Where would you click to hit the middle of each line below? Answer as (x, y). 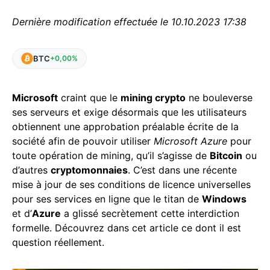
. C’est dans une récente (182, 170)
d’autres (31, 170)
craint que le (89, 98)
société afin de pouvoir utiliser (83, 141)
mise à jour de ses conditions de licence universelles (131, 184)
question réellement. (58, 242)
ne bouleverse (219, 98)
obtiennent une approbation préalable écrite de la (125, 127)
